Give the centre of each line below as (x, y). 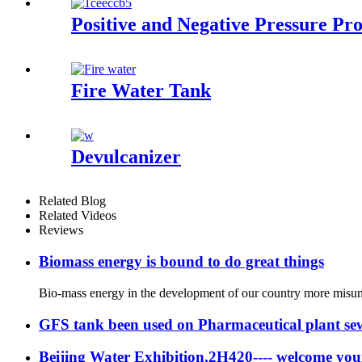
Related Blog (72, 201)
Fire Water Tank (141, 90)
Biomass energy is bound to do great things (181, 262)
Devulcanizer (126, 156)
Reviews (61, 230)
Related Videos (78, 216)
